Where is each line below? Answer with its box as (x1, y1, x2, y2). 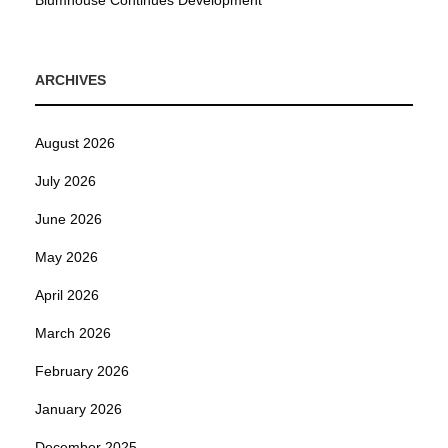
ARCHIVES (35, 72, 106, 89)
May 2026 (35, 249, 98, 266)
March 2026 (35, 325, 111, 342)
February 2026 (35, 363, 129, 380)
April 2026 (35, 287, 99, 304)
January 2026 (35, 401, 122, 418)
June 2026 (35, 211, 102, 228)
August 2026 (35, 135, 115, 152)
